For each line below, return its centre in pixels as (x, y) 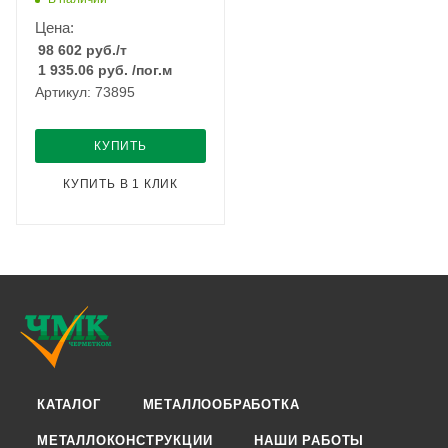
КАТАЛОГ (69, 404)
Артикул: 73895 (85, 92)
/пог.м (152, 70)
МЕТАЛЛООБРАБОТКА (221, 404)
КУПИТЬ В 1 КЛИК (120, 184)
